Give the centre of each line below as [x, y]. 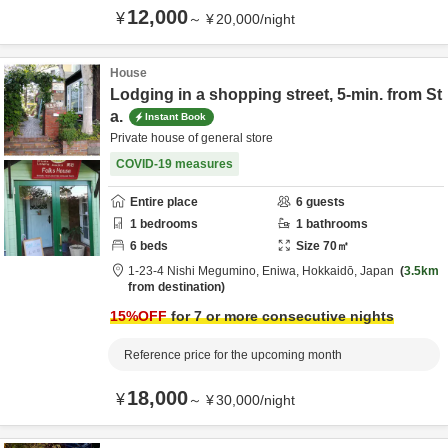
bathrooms [335, 224]
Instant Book [175, 116]
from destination [174, 287]
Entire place [164, 202]
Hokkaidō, [331, 271]
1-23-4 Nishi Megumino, [195, 271]
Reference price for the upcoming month [233, 355]
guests [324, 202]
